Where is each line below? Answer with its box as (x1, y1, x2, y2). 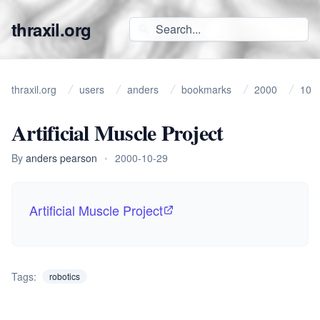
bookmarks (181, 82, 231, 96)
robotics (49, 270, 80, 282)
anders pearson (26, 151, 97, 165)
